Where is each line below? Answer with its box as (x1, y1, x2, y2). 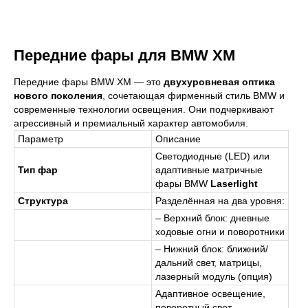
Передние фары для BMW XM (14, 46, 235, 64)
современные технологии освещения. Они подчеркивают (14, 103, 274, 115)
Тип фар (18, 164, 58, 175)
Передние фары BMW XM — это (14, 76, 164, 87)
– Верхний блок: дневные (155, 212, 269, 223)
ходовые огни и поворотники (155, 225, 285, 237)
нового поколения (14, 89, 102, 101)
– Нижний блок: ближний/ (155, 243, 268, 254)
